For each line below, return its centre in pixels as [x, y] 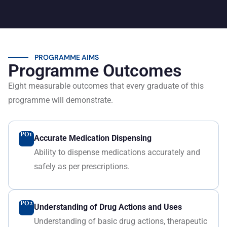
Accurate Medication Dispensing [92, 138]
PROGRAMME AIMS [67, 57]
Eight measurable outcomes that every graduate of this [106, 86]
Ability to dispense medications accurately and [117, 152]
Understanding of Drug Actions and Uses [108, 207]
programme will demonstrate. [61, 100]
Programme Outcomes [95, 70]
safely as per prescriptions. [82, 166]
